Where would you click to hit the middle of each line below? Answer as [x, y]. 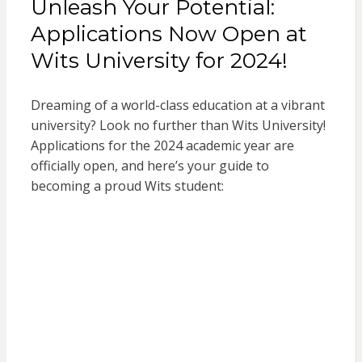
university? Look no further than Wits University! [178, 126]
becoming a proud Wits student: [127, 186]
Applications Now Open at [168, 34]
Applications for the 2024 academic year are [162, 146]
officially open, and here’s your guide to [149, 166]
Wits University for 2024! [159, 61]
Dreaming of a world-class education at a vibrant [177, 105]
